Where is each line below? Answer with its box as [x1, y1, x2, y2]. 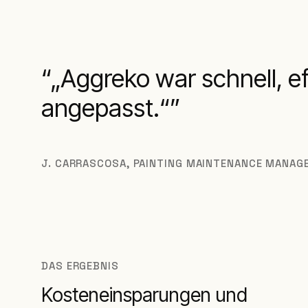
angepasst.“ [41, 93, 170, 124]
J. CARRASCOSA [41, 157, 126, 170]
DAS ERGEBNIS [41, 259, 119, 273]
